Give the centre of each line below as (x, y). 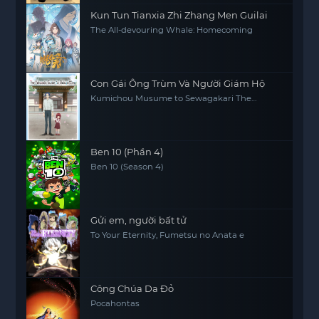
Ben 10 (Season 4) (127, 166)
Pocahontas (115, 303)
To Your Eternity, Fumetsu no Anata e (168, 235)
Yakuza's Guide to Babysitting (152, 107)
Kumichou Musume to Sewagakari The (171, 98)
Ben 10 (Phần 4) (127, 151)
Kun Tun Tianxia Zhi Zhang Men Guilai (179, 15)
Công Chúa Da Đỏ (132, 288)
